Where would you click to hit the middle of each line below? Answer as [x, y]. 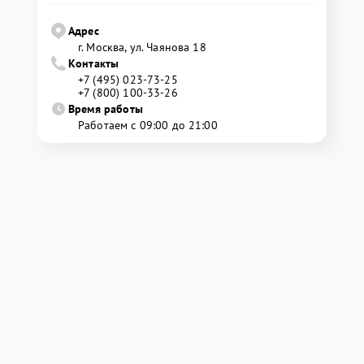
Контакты [94, 63]
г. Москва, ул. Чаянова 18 [142, 47]
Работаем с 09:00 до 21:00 [148, 125]
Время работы [106, 109]
